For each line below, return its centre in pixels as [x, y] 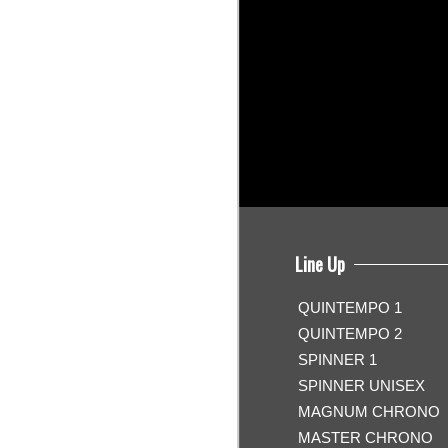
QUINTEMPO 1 [350, 307]
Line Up [320, 264]
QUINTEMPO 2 [350, 333]
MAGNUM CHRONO [369, 411]
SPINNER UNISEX [361, 385]
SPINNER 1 [337, 359]
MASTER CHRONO [365, 437]
